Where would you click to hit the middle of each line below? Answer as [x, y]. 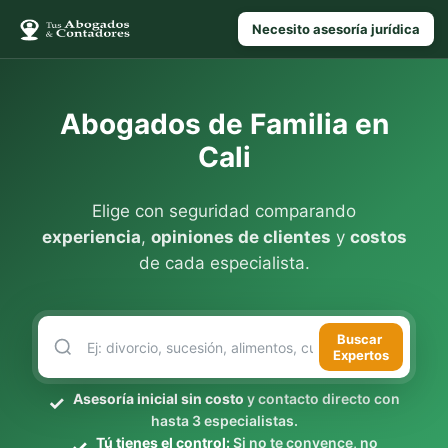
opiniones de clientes [240, 237]
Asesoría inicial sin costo [158, 398]
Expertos [361, 355]
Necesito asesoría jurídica [336, 29]
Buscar [361, 339]
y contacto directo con [322, 398]
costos [378, 237]
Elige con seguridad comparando [224, 211]
